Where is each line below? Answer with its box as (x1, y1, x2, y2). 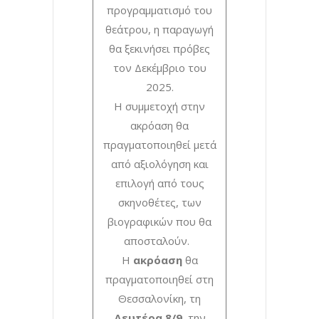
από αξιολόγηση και (110, 156, 209, 171)
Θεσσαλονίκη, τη (118, 291, 201, 305)
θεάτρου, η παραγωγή (105, 21, 214, 36)
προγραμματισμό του (107, 2, 212, 17)
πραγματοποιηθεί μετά (103, 137, 216, 152)
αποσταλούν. (124, 233, 195, 248)
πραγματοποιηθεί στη (105, 271, 214, 286)
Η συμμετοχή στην (114, 98, 205, 113)
